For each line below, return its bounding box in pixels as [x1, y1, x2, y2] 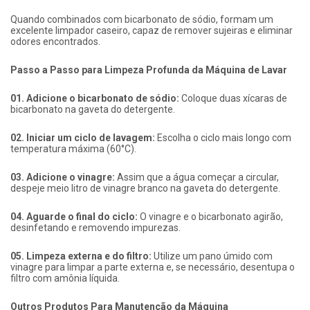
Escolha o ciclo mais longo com [155, 132, 291, 144]
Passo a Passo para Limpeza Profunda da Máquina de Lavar [10, 64, 287, 76]
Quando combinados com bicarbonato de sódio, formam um [10, 14, 273, 26]
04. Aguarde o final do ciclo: [10, 211, 138, 223]
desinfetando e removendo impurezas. [10, 222, 181, 234]
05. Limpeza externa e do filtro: [10, 250, 152, 262]
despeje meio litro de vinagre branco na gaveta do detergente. [10, 183, 280, 194]
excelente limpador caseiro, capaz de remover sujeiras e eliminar [10, 25, 293, 37]
